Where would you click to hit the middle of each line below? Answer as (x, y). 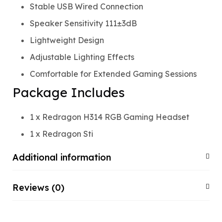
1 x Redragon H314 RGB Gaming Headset (110, 117)
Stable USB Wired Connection (86, 6)
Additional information (62, 157)
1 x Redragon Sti (61, 134)
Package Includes (69, 92)
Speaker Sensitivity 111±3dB (83, 23)
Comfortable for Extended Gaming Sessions (113, 74)
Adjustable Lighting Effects (82, 57)
